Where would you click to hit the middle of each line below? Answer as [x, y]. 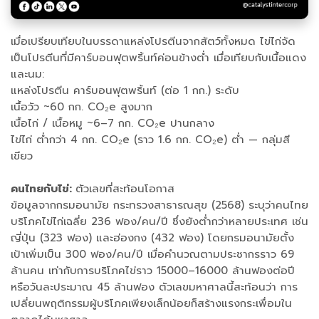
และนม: [27, 74]
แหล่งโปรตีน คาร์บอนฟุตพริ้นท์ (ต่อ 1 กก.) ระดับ [125, 91]
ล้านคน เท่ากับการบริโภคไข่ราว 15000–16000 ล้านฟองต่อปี [153, 271]
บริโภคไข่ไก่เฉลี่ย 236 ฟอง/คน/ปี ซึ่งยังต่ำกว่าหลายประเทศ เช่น [159, 222]
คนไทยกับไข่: [43, 189]
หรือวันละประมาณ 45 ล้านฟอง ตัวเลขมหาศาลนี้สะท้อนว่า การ [154, 287]
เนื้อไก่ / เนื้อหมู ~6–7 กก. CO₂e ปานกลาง [113, 124]
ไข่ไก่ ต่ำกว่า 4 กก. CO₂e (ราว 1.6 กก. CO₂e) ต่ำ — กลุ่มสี [150, 140]
